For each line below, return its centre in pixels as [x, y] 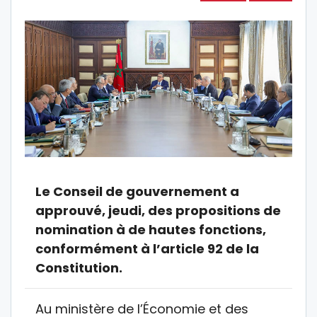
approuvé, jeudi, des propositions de [158, 210]
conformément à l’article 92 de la [147, 248]
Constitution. [79, 267]
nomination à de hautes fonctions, [151, 229]
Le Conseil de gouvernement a [137, 191]
